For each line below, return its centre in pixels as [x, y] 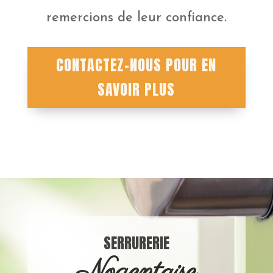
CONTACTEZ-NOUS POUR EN [136, 65]
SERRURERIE [136, 243]
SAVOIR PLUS [136, 89]
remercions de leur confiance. [136, 18]
